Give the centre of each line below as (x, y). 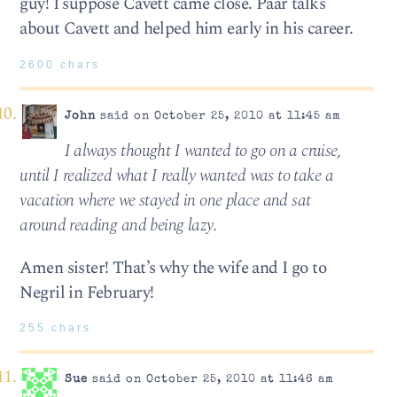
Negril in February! (87, 292)
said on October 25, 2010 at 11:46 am (210, 380)
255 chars (56, 327)
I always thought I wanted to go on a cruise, (203, 152)
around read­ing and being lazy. (119, 226)
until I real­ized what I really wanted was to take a (177, 176)
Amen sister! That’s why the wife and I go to (173, 268)
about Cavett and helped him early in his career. (187, 29)
